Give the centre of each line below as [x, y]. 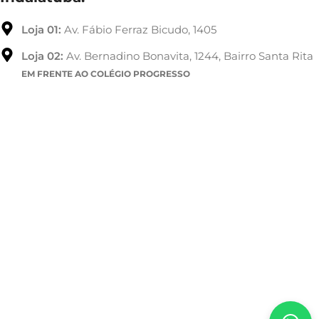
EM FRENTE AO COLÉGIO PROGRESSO [106, 74]
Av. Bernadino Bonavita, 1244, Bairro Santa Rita [188, 56]
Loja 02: [42, 56]
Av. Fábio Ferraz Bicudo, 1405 [139, 30]
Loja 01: [41, 30]
